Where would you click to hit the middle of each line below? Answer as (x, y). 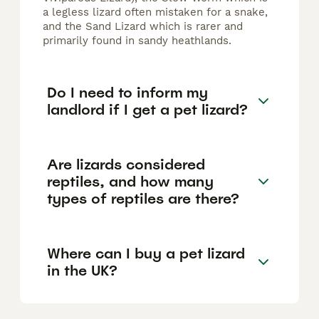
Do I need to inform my (127, 92)
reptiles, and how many (130, 181)
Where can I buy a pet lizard (146, 253)
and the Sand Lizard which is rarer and (143, 27)
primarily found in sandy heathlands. (137, 41)
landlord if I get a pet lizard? (147, 109)
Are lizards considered (126, 164)
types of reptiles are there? (143, 198)
